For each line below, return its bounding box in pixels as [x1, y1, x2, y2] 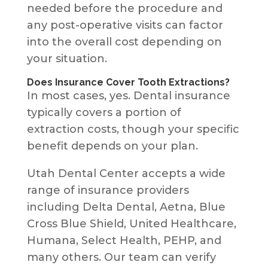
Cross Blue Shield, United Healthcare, [26, 217, 236, 230]
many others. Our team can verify [26, 250, 216, 264]
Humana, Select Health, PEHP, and [26, 233, 221, 247]
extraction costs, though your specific [26, 122, 239, 136]
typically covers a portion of [26, 105, 181, 119]
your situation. [26, 51, 107, 65]
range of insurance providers [26, 183, 189, 197]
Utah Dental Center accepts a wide [26, 166, 226, 180]
